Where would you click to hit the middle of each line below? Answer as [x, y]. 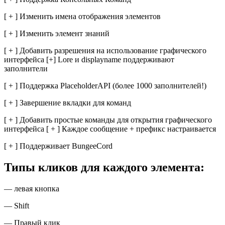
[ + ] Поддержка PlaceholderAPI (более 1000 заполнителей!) [105, 86]
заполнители [27, 69]
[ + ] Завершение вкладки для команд [69, 103]
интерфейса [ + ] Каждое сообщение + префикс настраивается [111, 129]
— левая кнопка [33, 189]
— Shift [18, 206]
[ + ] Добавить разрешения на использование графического [105, 51]
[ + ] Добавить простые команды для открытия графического [108, 120]
